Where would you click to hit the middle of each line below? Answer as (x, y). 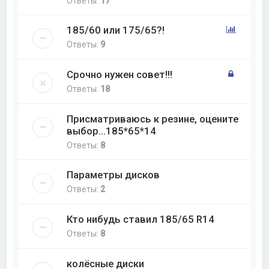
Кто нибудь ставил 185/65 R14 (141, 219)
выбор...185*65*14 (112, 131)
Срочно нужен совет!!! (120, 74)
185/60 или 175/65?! (116, 30)
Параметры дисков (113, 174)
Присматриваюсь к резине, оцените (153, 119)
